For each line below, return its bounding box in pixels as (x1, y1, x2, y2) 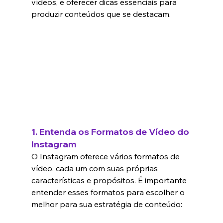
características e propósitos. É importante (31, 175, 189, 186)
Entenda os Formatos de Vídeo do (39, 126, 191, 138)
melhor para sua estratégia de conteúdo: (31, 199, 182, 210)
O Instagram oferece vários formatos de (31, 151, 182, 162)
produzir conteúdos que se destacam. (31, 9, 171, 19)
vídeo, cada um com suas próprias (31, 163, 160, 174)
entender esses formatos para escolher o (31, 187, 187, 198)
